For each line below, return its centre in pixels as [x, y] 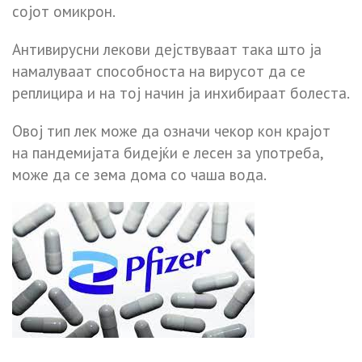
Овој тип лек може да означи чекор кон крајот [171, 130]
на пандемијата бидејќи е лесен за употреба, [168, 152]
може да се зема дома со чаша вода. [139, 174]
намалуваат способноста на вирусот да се [159, 71]
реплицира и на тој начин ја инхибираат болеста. [181, 93]
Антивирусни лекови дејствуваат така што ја [167, 49]
